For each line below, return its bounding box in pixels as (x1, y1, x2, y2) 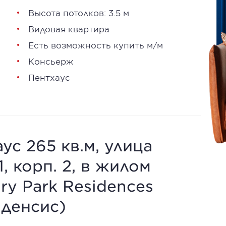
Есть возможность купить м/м (28, 40, 163, 50)
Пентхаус (28, 72, 70, 82)
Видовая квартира (28, 24, 109, 34)
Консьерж (28, 56, 74, 66)
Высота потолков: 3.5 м (28, 8, 129, 18)
